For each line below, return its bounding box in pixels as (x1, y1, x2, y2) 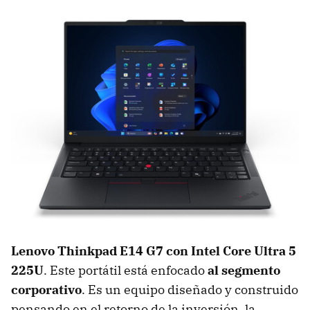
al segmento (208, 262, 280, 279)
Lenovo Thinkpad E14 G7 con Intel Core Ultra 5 (11, 243, 296, 259)
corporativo (11, 282, 82, 298)
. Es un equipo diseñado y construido (82, 282, 298, 298)
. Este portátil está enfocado (44, 262, 208, 279)
